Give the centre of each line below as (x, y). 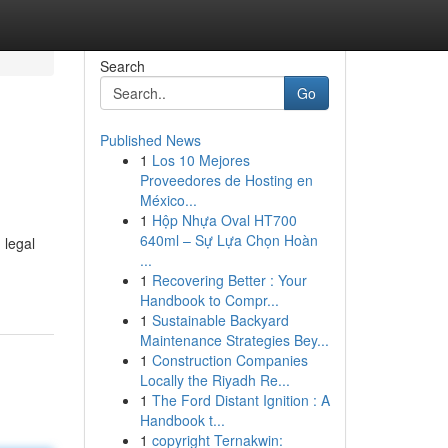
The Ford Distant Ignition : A (240, 400)
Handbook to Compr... (209, 300)
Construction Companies (229, 360)
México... (168, 200)
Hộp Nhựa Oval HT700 (224, 220)
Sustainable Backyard (220, 320)
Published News (150, 140)
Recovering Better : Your (229, 280)
